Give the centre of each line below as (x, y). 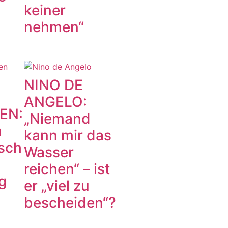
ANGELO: (56, 102)
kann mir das (68, 136)
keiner (45, 10)
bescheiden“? (70, 203)
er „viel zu (57, 186)
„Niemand (58, 119)
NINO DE (54, 85)
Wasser (49, 152)
